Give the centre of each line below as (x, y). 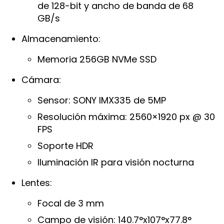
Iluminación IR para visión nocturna (116, 162)
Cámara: (41, 79)
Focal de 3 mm (71, 203)
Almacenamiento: (61, 38)
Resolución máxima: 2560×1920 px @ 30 (126, 116)
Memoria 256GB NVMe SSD (97, 59)
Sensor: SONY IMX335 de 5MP (102, 100)
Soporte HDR (66, 145)
